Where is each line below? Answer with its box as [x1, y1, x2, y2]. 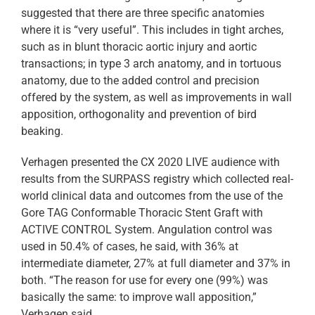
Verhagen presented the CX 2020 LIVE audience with [21, 155, 280, 169]
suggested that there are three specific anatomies [21, 6, 264, 20]
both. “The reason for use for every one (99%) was [21, 274, 268, 288]
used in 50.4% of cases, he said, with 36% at [21, 240, 238, 254]
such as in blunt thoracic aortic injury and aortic [21, 40, 257, 54]
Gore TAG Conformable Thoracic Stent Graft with [21, 206, 263, 220]
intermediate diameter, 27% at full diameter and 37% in [21, 257, 290, 271]
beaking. [21, 124, 63, 139]
